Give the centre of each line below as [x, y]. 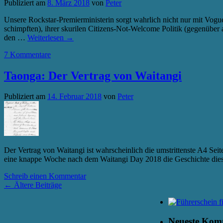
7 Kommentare [27, 55]
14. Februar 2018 [74, 97]
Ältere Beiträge [37, 185]
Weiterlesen [47, 38]
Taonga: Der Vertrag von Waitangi [93, 76]
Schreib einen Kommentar [45, 176]
